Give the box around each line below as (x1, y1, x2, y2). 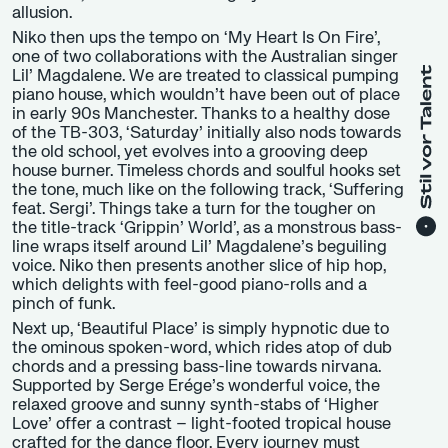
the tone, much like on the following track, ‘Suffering (12, 181, 404, 199)
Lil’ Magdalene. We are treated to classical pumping (12, 67, 399, 85)
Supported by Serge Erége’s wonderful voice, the (12, 377, 380, 395)
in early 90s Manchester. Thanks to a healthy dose (12, 105, 390, 123)
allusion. (12, 4, 72, 22)
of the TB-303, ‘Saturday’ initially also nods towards (12, 124, 401, 142)
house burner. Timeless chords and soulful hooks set (12, 162, 401, 180)
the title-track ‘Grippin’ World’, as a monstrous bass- (12, 219, 402, 237)
